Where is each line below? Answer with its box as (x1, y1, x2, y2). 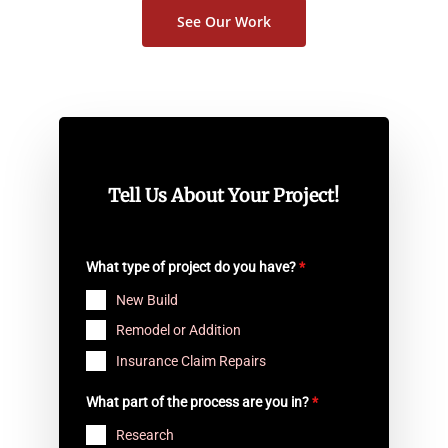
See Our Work (176, 11, 271, 31)
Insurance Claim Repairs (115, 352, 266, 369)
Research (115, 426, 174, 443)
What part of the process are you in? (85, 393, 312, 410)
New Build (115, 291, 178, 308)
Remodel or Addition (115, 322, 241, 339)
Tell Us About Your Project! (108, 183, 340, 207)
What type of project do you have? (85, 258, 299, 275)
